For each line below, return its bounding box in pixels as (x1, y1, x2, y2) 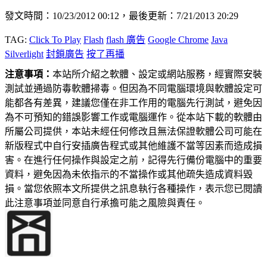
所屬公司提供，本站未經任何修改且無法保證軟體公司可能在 (5, 126, 262, 137)
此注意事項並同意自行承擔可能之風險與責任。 (5, 198, 205, 209)
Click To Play (29, 35, 81, 45)
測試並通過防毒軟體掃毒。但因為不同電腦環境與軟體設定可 (5, 83, 262, 94)
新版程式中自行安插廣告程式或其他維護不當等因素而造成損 (5, 141, 262, 151)
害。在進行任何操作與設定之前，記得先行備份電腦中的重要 (5, 155, 262, 166)
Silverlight (5, 49, 44, 60)
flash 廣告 (106, 35, 145, 45)
